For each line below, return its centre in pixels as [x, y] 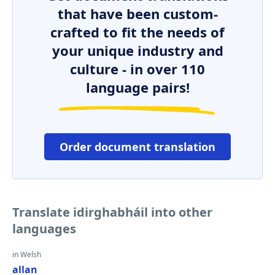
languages [44, 229]
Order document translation [137, 147]
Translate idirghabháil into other [112, 212]
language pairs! [137, 87]
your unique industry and [137, 50]
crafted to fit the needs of [137, 32]
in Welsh [27, 254]
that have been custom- [137, 14]
